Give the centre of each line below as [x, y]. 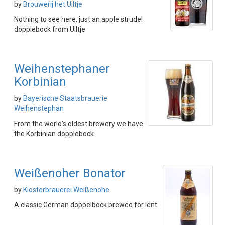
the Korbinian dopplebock [54, 134]
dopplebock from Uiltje [50, 29]
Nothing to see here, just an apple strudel [78, 19]
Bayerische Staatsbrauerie [65, 98]
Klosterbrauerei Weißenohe [66, 190]
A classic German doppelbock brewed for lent [86, 205]
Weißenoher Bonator [70, 173]
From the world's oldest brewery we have [79, 124]
